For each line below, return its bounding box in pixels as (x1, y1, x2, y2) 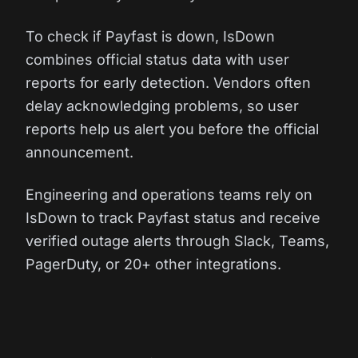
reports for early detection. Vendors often (26, 74, 311, 91)
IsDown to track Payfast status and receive (26, 209, 320, 226)
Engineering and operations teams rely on (26, 186, 312, 203)
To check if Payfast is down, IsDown (26, 28, 275, 45)
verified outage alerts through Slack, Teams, (26, 233, 329, 249)
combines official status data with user (26, 51, 289, 68)
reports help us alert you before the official (26, 121, 319, 137)
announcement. (26, 144, 133, 161)
